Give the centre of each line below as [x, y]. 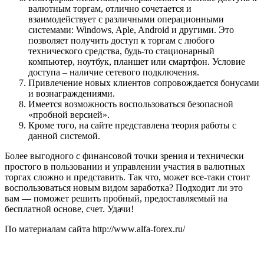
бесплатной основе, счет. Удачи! [69, 209]
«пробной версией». [69, 114]
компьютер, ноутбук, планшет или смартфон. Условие [137, 61]
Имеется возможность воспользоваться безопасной [131, 104]
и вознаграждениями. [72, 93]
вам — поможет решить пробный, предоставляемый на [116, 198]
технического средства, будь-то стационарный [121, 51]
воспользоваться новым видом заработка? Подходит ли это [124, 187]
